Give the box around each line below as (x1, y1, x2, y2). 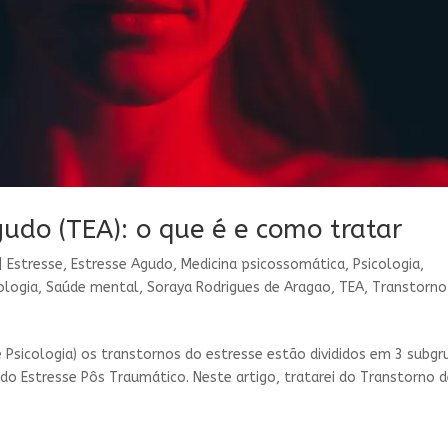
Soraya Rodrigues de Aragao (147, 278, 332, 296)
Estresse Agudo (71, 255, 174, 273)
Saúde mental (46, 278, 140, 296)
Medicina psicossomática (181, 255, 346, 273)
